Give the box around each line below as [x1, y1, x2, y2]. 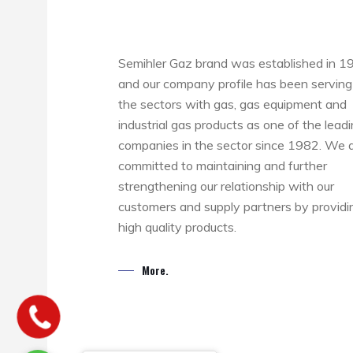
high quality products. [118, 219, 236, 235]
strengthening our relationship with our [118, 178, 334, 194]
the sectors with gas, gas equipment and [118, 96, 347, 112]
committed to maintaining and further [118, 158, 327, 173]
